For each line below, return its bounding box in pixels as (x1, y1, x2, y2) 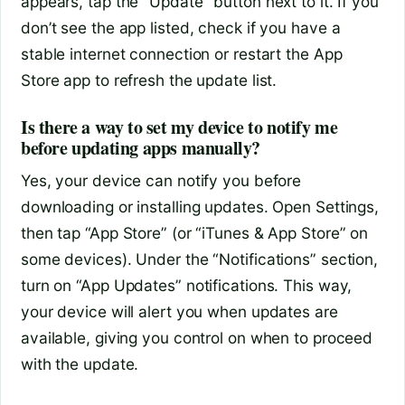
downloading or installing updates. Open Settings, (21, 196, 380, 216)
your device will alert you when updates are (21, 301, 338, 321)
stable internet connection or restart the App (21, 43, 343, 63)
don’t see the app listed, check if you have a (21, 17, 341, 37)
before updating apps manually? (21, 134, 261, 161)
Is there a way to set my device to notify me (21, 113, 338, 140)
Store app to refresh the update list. (21, 70, 278, 89)
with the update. (21, 353, 139, 373)
